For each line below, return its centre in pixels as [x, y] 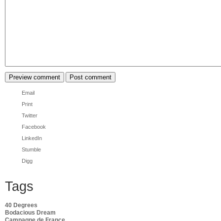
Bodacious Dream [30, 212]
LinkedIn [32, 138]
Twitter [30, 115]
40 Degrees [21, 205]
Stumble [31, 149]
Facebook [34, 127]
